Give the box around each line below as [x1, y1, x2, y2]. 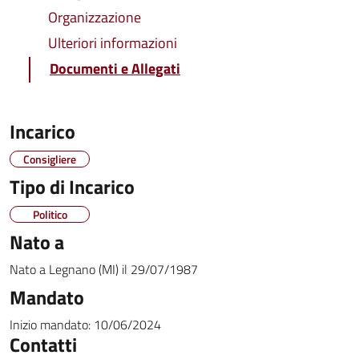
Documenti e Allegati [50, 58, 180, 79]
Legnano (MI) [49, 260, 119, 279]
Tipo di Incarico [10, 172, 135, 201]
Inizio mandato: [10, 315, 91, 334]
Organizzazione [48, 6, 141, 28]
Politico [32, 206, 67, 223]
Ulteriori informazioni [48, 32, 177, 54]
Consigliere [23, 151, 76, 167]
